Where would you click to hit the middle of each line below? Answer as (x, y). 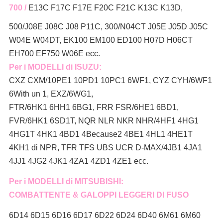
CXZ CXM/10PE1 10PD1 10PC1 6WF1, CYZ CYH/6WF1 (110, 81)
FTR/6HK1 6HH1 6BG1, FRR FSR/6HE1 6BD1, (94, 108)
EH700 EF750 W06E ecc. (54, 54)
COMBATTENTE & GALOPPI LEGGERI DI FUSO (99, 195)
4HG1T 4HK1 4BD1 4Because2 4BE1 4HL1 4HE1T (101, 134)
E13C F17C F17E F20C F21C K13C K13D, (105, 8)
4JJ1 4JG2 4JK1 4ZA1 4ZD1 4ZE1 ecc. (78, 161)
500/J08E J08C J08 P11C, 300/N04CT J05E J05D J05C (108, 27)
